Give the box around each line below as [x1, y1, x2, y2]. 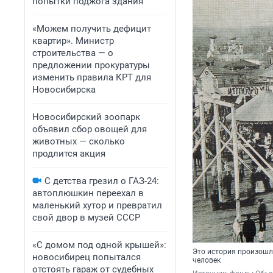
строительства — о [32, 48, 113, 58]
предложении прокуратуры [32, 60, 150, 71]
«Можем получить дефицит [32, 23, 151, 34]
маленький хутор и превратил [32, 200, 162, 211]
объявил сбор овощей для [32, 124, 147, 135]
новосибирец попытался [32, 252, 141, 263]
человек [193, 256, 221, 265]
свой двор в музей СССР [32, 212, 140, 223]
